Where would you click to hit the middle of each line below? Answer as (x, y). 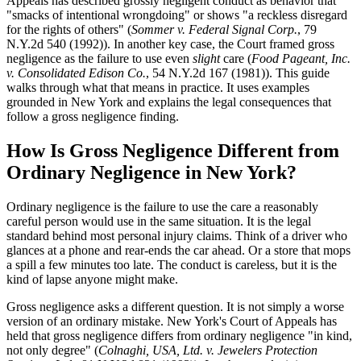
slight (206, 58)
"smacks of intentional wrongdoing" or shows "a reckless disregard (177, 15)
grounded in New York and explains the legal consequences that (169, 102)
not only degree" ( (52, 350)
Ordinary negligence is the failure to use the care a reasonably (162, 206)
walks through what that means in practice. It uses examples (158, 87)
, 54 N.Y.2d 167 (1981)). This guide (238, 73)
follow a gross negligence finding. (93, 116)
